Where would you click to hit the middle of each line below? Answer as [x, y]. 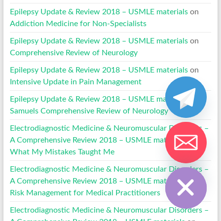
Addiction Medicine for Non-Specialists [78, 23]
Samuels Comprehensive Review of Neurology [89, 111]
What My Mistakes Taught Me [62, 152]
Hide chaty [168, 163]
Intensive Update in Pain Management [75, 82]
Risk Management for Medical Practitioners [85, 193]
